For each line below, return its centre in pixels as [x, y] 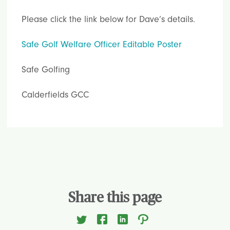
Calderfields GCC [55, 95]
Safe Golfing [46, 70]
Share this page [115, 198]
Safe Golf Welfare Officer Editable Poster [102, 44]
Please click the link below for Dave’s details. [108, 19]
